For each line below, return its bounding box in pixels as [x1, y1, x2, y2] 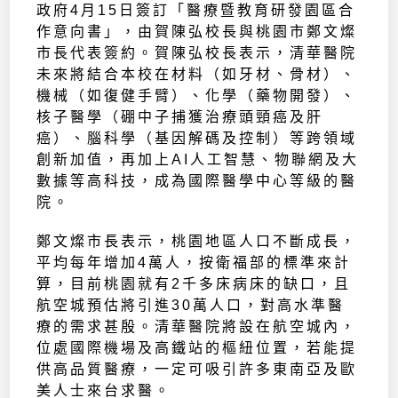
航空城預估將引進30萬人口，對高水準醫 [36, 298, 346, 314]
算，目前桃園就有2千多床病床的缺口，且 [36, 276, 352, 292]
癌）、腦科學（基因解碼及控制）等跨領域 [36, 131, 358, 147]
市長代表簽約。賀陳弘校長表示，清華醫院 [36, 45, 358, 61]
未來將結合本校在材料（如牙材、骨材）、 [36, 67, 358, 83]
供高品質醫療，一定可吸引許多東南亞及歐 [36, 362, 358, 378]
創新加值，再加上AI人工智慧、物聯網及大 [36, 152, 360, 168]
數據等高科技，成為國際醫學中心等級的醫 [36, 173, 358, 189]
